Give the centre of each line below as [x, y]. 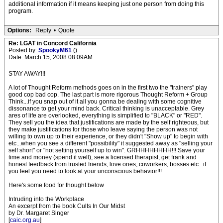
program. [21, 11]
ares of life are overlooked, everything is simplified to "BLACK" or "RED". [105, 115]
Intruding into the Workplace [46, 199]
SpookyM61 [56, 50]
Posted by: [23, 50]
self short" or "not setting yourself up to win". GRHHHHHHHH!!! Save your [107, 150]
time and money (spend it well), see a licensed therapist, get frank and [103, 157]
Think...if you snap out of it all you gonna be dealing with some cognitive [105, 102]
